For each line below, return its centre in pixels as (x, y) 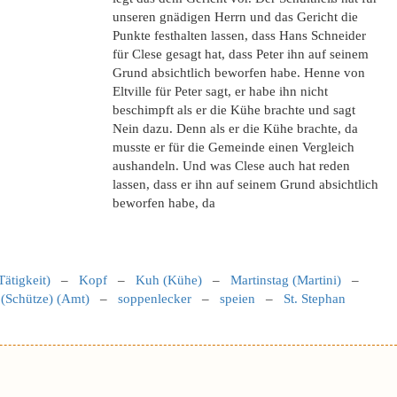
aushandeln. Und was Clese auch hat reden (231, 166)
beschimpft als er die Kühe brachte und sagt (234, 110)
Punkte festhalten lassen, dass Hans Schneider (239, 35)
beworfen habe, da (164, 203)
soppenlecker (155, 299)
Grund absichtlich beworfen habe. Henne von (239, 73)
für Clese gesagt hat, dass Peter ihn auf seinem (241, 54)
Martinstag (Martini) (286, 280)
